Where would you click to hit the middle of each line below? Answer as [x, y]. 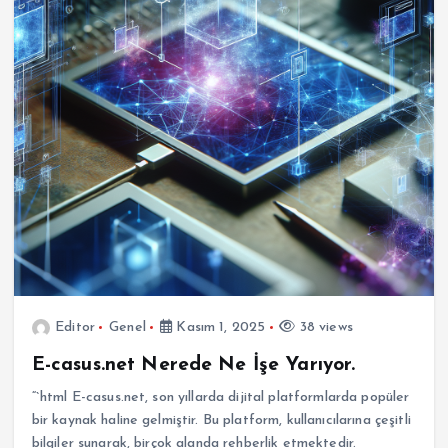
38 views [324, 327]
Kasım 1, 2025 [219, 327]
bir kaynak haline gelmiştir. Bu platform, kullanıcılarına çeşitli [221, 420]
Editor [75, 327]
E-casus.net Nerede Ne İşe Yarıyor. [193, 364]
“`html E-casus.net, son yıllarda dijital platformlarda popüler [220, 397]
